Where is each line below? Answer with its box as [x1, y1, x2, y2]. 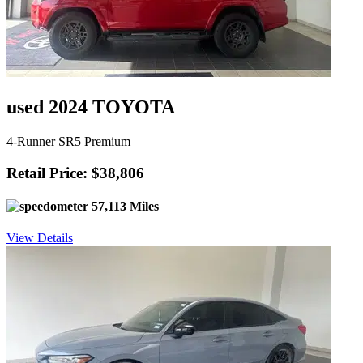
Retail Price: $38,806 [6, 164, 144, 181]
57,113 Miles [88, 199, 159, 213]
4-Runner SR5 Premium [6, 134, 130, 148]
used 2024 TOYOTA [6, 96, 175, 117]
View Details [6, 231, 73, 246]
